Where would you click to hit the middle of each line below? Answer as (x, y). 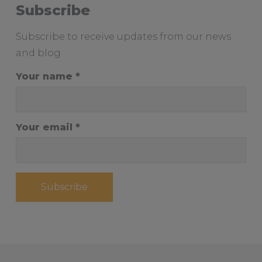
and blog (38, 53)
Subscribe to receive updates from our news (123, 36)
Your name (45, 76)
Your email (45, 127)
